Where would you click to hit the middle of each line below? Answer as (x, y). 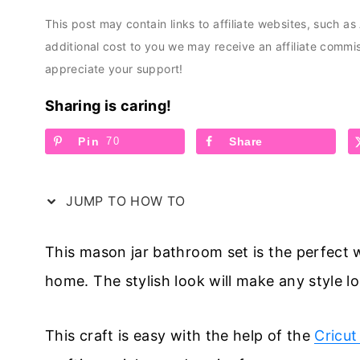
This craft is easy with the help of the (180, 335)
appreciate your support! (114, 68)
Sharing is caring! (108, 105)
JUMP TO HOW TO (124, 200)
